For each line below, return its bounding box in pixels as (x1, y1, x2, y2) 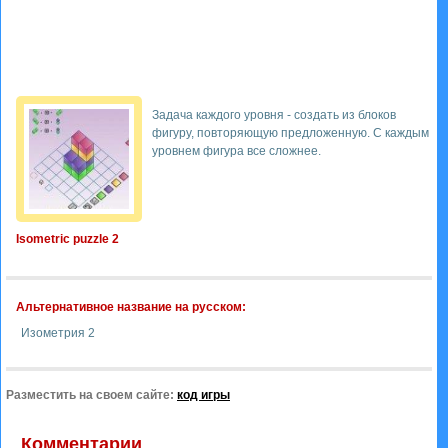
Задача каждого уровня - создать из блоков (152, 108, 396, 122)
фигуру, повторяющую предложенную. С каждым (152, 126, 429, 140)
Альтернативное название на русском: (16, 300, 246, 314)
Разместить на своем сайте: (6, 388, 177, 402)
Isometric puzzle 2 (16, 232, 119, 246)
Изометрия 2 (21, 326, 95, 340)
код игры (177, 388, 230, 402)
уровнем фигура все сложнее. (152, 144, 321, 158)
